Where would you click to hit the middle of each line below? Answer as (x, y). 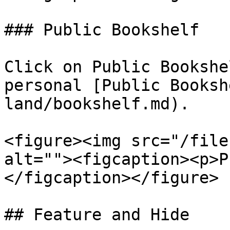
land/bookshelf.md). (97, 104)
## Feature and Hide (97, 215)
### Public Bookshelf (102, 30)
